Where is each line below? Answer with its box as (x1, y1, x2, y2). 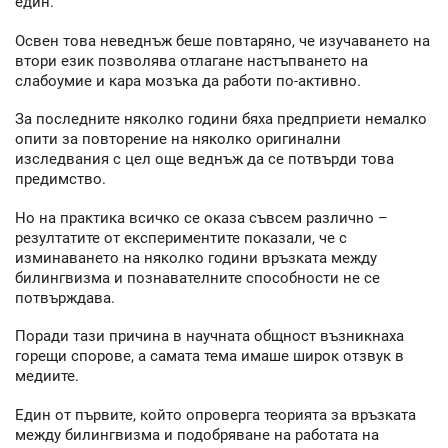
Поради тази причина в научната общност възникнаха (15, 327, 404, 346)
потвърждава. (15, 288, 115, 307)
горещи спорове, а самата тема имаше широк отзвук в (15, 347, 404, 366)
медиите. (15, 367, 79, 386)
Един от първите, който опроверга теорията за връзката (15, 405, 416, 424)
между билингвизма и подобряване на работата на (15, 425, 379, 444)
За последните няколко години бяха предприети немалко (15, 110, 427, 129)
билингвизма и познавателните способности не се (15, 268, 380, 287)
